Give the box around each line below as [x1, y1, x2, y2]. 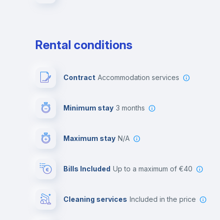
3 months [120, 103, 145, 112]
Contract [63, 73, 95, 82]
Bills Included [63, 164, 110, 173]
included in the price [131, 194, 196, 203]
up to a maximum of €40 [118, 164, 192, 173]
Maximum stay [63, 134, 115, 142]
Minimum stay [63, 103, 113, 112]
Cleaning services [63, 194, 127, 203]
